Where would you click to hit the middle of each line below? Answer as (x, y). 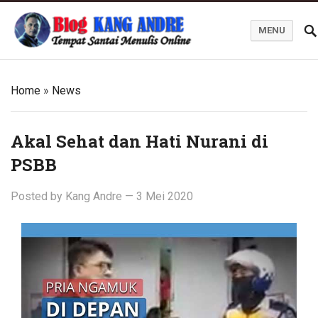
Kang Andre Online (55, 52)
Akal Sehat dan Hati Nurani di (139, 141)
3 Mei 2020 (165, 196)
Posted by (38, 196)
